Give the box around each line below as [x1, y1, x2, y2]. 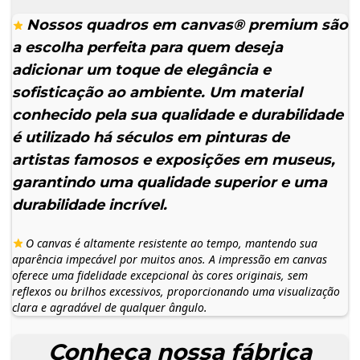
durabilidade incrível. [12, 196, 167, 215]
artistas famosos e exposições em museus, [12, 151, 335, 170]
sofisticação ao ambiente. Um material [12, 84, 302, 102]
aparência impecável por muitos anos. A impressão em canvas [12, 252, 327, 268]
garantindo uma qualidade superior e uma [12, 174, 327, 192]
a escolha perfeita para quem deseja [12, 39, 283, 57]
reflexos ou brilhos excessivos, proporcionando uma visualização [12, 284, 340, 300]
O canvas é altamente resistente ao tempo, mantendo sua [22, 235, 317, 252]
